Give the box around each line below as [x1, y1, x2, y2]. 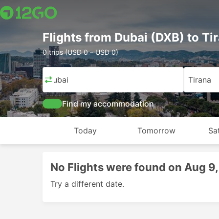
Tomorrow [137, 126, 176, 135]
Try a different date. [50, 179, 124, 189]
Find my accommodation [62, 99, 154, 109]
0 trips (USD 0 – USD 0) [43, 48, 118, 56]
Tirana [188, 75, 211, 85]
